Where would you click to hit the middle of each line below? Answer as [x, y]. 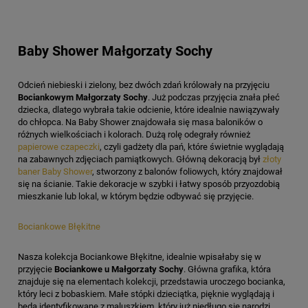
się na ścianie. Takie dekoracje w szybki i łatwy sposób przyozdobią [149, 184]
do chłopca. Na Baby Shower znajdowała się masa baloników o [140, 122]
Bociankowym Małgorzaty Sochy [83, 98]
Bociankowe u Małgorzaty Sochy [119, 269]
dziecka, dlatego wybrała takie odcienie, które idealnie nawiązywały [148, 110]
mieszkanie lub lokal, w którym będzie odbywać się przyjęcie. [136, 197]
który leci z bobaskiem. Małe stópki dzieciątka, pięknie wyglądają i [146, 294]
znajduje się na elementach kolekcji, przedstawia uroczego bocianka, [152, 282]
